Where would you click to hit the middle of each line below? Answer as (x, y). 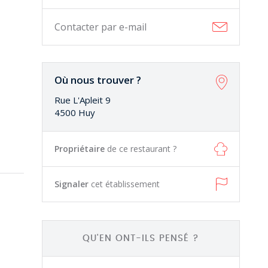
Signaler (73, 184)
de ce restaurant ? (142, 149)
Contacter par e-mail (101, 27)
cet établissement (126, 184)
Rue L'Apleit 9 (83, 100)
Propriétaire (81, 149)
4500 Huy (75, 112)
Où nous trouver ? (98, 80)
